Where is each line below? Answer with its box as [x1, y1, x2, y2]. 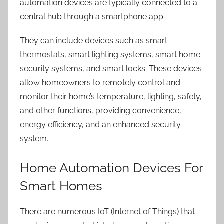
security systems [20, 64, 82, 73]
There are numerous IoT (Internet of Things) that [20, 206, 195, 216]
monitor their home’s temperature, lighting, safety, [20, 92, 202, 101]
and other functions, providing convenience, [20, 106, 181, 115]
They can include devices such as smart [20, 36, 167, 45]
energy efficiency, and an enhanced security [20, 120, 181, 129]
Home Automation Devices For [20, 160, 203, 175]
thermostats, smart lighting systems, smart [20, 50, 179, 59]
